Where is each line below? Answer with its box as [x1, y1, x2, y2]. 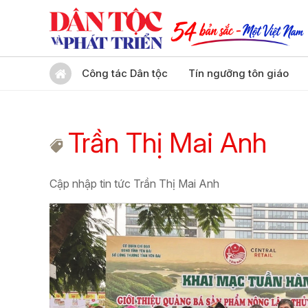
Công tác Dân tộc [82, 67, 168, 80]
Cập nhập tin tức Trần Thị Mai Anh [49, 177, 219, 190]
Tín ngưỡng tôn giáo [188, 67, 289, 80]
